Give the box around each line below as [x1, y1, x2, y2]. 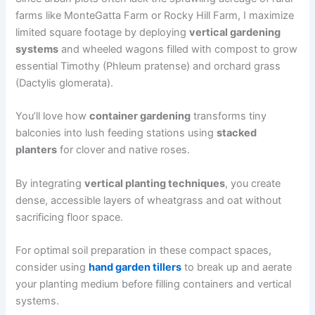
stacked [217, 127, 257, 140]
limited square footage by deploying [15, 25, 190, 39]
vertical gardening [189, 25, 281, 39]
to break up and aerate [181, 260, 292, 274]
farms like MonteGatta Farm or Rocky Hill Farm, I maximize [15, 8, 295, 22]
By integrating [15, 176, 85, 190]
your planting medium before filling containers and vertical [15, 277, 292, 290]
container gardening [89, 110, 191, 123]
